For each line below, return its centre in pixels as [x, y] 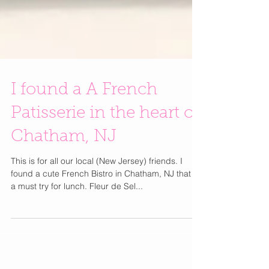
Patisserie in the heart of [105, 135]
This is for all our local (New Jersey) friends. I [97, 183]
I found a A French [84, 112]
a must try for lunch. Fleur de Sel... [77, 208]
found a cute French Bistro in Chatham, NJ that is [105, 195]
